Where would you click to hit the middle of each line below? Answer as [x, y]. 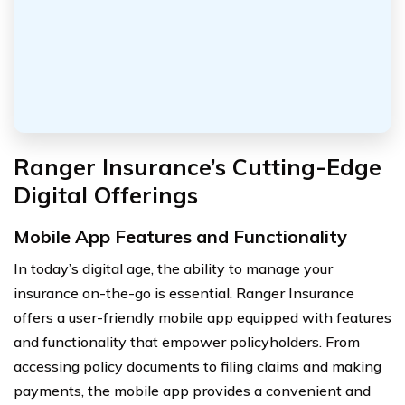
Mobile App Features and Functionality [180, 237]
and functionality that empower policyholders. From [187, 342]
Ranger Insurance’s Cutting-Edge [198, 167]
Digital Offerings [106, 195]
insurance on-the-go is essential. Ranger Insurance [184, 293]
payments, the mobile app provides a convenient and [192, 391]
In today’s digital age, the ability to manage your [173, 269]
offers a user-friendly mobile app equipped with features [202, 318]
